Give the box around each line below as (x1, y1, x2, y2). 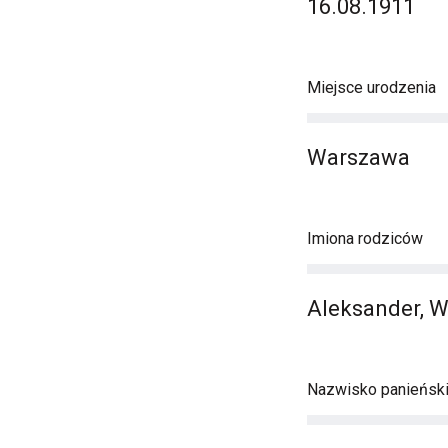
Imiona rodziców (307, 229, 423, 248)
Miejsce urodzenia (307, 78, 436, 97)
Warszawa (307, 145, 410, 170)
